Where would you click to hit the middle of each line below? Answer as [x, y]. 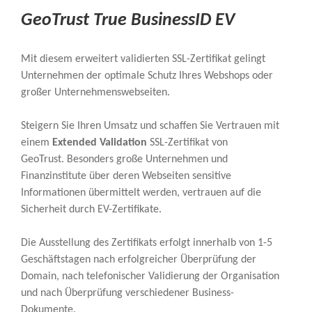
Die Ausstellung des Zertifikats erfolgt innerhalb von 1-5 [147, 243]
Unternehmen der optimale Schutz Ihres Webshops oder [147, 76]
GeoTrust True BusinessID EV [128, 20]
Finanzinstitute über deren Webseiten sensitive [126, 176]
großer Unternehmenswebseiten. [95, 92]
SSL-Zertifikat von [187, 142]
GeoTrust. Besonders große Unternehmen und [124, 159]
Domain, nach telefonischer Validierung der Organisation [150, 276]
